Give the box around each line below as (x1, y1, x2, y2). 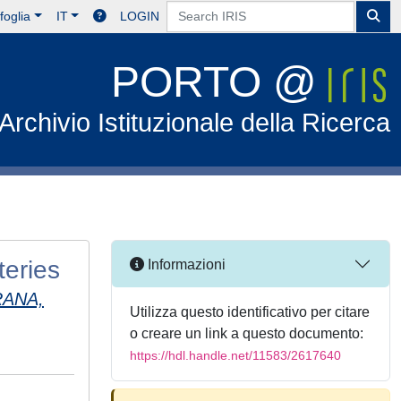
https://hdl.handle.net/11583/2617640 (130, 348, 341, 363)
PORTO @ (111, 58, 329, 106)
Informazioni (144, 256, 226, 272)
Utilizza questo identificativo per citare (130, 304, 370, 320)
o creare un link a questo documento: (130, 326, 363, 341)
